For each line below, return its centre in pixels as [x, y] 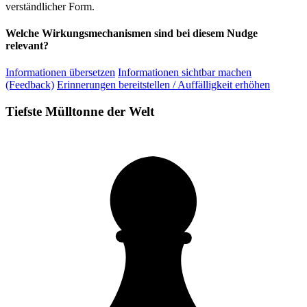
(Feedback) [30, 85]
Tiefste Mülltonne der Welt [80, 112]
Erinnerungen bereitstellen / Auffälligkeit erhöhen [163, 85]
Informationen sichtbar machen [185, 73]
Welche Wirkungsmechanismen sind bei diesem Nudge [132, 34]
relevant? [27, 46]
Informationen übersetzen [60, 73]
